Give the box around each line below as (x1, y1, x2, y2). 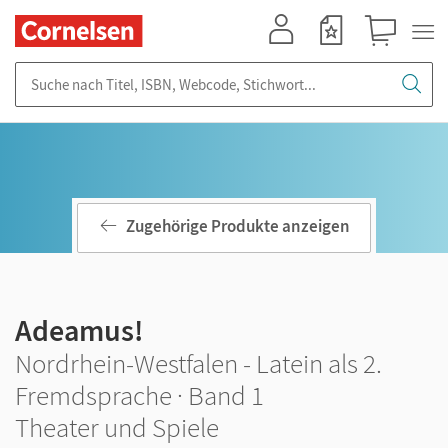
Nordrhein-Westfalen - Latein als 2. (15, 346, 382, 380)
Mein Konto (257, 47, 323, 64)
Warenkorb (357, 47, 422, 64)
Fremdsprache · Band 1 (15, 378, 264, 412)
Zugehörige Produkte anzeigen (126, 215, 350, 238)
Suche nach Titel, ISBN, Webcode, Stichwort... (15, 62, 305, 81)
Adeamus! (15, 311, 143, 349)
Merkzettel (307, 47, 367, 64)
